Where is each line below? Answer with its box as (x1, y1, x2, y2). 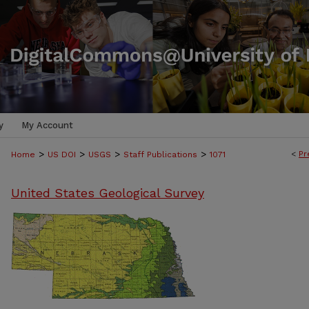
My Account (21, 120, 73, 130)
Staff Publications (123, 150, 197, 159)
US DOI (48, 150, 76, 159)
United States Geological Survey (11, 186, 204, 200)
